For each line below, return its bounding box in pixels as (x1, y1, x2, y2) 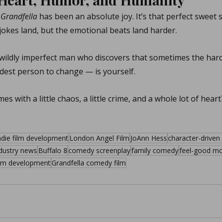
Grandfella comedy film (52, 158, 126, 167)
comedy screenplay (68, 146, 130, 155)
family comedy (131, 146, 178, 155)
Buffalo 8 (38, 146, 67, 155)
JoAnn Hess (130, 133, 167, 143)
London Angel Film (69, 133, 129, 143)
